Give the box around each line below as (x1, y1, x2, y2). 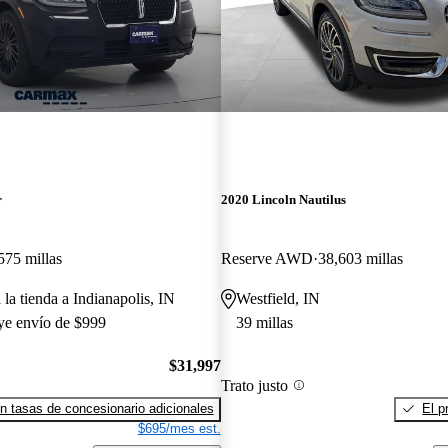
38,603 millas (317, 250, 403, 268)
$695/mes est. (137, 420, 221, 436)
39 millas (235, 314, 293, 332)
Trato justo (220, 376, 288, 394)
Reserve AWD (220, 250, 313, 268)
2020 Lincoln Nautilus (220, 192, 346, 208)
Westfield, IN (235, 290, 320, 308)
